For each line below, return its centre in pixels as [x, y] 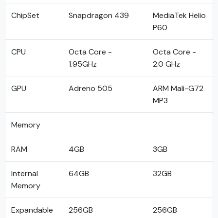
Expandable [32, 210]
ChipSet [25, 15]
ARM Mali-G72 [178, 88]
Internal [25, 173]
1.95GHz [83, 64]
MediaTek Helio [179, 15]
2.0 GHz [166, 64]
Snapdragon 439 [99, 15]
